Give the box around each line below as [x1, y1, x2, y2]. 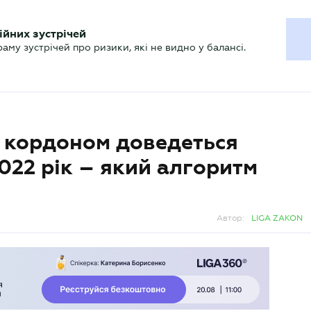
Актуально [28, 40, 81, 51]
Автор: [217, 213, 244, 223]
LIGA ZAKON [251, 213, 303, 223]
